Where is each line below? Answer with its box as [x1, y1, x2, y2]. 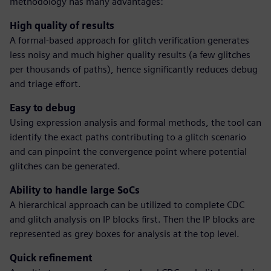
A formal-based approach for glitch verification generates [10, 34, 249, 46]
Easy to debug [10, 102, 76, 114]
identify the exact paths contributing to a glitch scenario [10, 131, 246, 143]
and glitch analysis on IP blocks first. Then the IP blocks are [10, 214, 255, 225]
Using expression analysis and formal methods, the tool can [10, 117, 261, 128]
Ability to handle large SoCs [10, 184, 140, 196]
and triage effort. [10, 78, 81, 90]
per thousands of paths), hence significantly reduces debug [10, 64, 258, 75]
